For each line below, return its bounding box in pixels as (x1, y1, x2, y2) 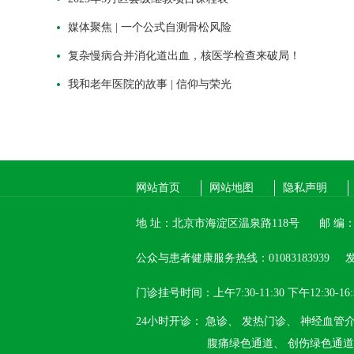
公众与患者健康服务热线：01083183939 (136, 252, 330, 264)
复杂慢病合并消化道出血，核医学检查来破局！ (68, 50, 300, 62)
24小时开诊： (136, 315, 202, 327)
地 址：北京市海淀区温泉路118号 (136, 217, 299, 229)
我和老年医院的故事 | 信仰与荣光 (68, 78, 232, 90)
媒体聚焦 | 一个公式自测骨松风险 (68, 21, 232, 33)
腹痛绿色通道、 (207, 337, 284, 349)
